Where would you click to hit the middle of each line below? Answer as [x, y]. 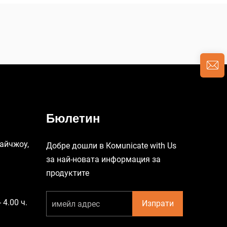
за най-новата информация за [103, 159]
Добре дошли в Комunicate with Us [111, 146]
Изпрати [158, 203]
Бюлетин [73, 118]
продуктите [68, 173]
